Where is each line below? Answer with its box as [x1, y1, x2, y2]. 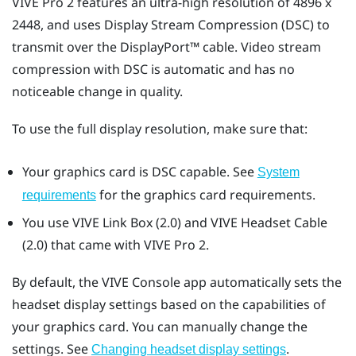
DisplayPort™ [120, 37, 199, 56]
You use [21, 214, 72, 232]
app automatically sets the [180, 273, 342, 292]
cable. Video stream [199, 37, 321, 56]
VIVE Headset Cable [210, 214, 327, 232]
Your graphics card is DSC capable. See [21, 162, 257, 180]
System [257, 164, 300, 179]
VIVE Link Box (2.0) [72, 214, 181, 232]
